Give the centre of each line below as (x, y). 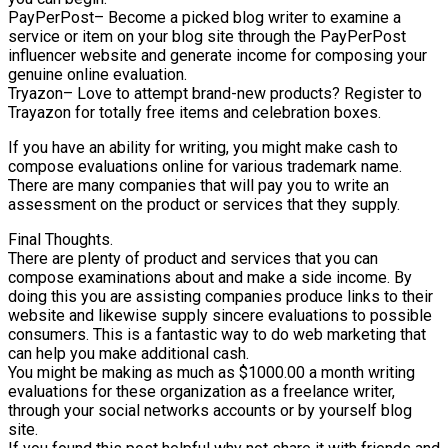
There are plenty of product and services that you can (193, 259)
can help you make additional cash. (128, 354)
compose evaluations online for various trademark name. (205, 167)
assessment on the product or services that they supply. (204, 205)
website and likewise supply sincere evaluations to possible (220, 316)
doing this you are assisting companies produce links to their (220, 297)
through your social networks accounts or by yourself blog (210, 411)
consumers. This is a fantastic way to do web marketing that (217, 335)
